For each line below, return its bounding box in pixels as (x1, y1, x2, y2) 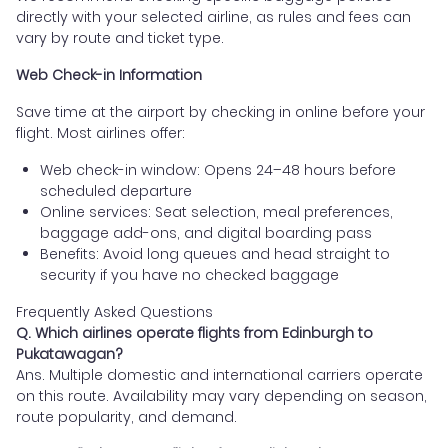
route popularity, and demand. (16, 407, 237, 428)
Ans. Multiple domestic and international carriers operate (16, 365, 423, 386)
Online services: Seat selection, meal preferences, (40, 202, 393, 223)
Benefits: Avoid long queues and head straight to (40, 244, 390, 265)
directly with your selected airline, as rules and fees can (16, 7, 411, 28)
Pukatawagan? (16, 344, 123, 365)
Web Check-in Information (16, 65, 202, 86)
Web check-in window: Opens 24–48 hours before (40, 160, 396, 181)
